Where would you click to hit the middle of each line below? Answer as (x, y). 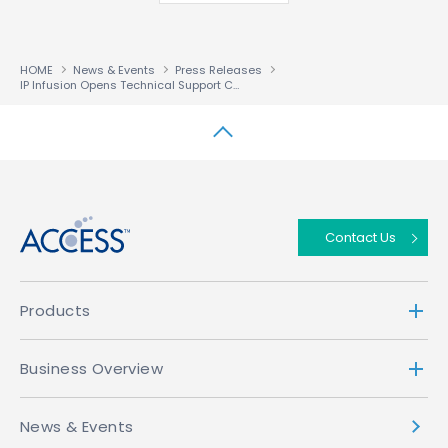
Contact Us (360, 237)
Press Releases (218, 70)
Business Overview (92, 368)
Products (55, 310)
